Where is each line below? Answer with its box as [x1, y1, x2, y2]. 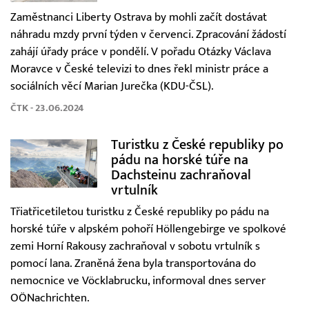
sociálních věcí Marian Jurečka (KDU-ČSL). [10, 79, 214, 93]
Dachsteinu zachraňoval [110, 166, 251, 183]
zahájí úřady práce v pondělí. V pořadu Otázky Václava [10, 44, 271, 59]
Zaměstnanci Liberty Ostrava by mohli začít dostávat [10, 10, 267, 24]
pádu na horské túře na [110, 151, 248, 168]
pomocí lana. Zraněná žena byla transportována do [10, 256, 256, 270]
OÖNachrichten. [10, 290, 90, 305]
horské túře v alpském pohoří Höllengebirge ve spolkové [10, 221, 286, 236]
